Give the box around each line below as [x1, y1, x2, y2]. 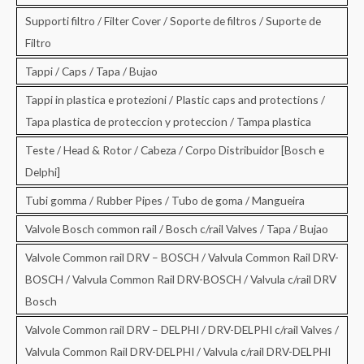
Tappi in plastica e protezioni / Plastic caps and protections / [25, 92, 325, 106]
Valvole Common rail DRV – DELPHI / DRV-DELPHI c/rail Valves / [25, 322, 339, 336]
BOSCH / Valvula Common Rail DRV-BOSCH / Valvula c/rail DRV [25, 271, 336, 286]
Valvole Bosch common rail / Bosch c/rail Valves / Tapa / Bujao [25, 221, 328, 236]
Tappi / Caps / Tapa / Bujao [25, 63, 158, 78]
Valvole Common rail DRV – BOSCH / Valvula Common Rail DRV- [25, 249, 339, 264]
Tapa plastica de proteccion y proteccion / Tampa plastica [25, 114, 311, 128]
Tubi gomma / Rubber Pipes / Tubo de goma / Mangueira [25, 193, 305, 207]
